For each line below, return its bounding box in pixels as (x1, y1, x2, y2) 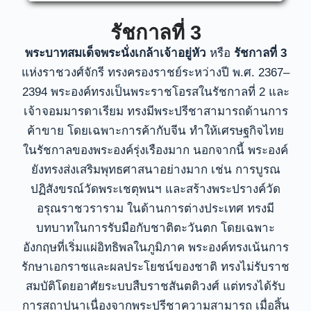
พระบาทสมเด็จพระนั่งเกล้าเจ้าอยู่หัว (24, 47, 206, 60)
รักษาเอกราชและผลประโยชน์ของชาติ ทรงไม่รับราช (22, 260, 289, 274)
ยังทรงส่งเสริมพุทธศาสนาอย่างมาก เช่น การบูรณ (31, 163, 280, 177)
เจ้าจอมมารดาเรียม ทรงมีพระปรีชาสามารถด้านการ (23, 105, 288, 119)
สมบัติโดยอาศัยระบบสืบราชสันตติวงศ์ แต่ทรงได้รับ (26, 280, 285, 294)
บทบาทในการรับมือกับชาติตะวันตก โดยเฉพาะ (36, 221, 275, 235)
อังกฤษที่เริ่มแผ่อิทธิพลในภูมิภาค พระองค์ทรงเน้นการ (22, 241, 289, 255)
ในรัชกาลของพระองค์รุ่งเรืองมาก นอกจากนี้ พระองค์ (23, 144, 288, 158)
